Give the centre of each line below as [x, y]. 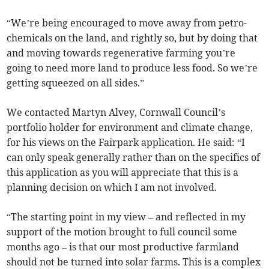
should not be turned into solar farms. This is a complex [134, 261]
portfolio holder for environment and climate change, [130, 127]
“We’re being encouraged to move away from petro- [127, 23]
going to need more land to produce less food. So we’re [132, 68]
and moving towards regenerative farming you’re [121, 53]
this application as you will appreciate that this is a [123, 172]
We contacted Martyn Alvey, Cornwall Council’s [116, 112]
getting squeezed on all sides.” [76, 83]
